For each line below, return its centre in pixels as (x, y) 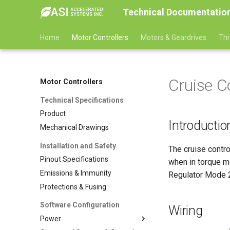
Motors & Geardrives (174, 37)
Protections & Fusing (73, 187)
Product (53, 114)
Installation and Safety (78, 146)
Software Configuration (80, 205)
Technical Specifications (82, 100)
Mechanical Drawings (74, 127)
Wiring (186, 211)
